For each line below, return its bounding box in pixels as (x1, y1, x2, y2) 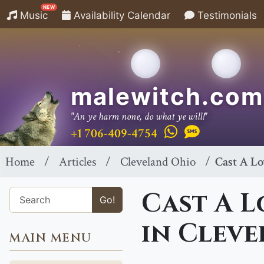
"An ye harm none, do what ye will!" (71, 109, 207, 123)
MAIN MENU (9, 230, 92, 246)
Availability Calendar (71, 9, 170, 21)
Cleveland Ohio (120, 154, 196, 170)
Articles (59, 154, 96, 170)
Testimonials (194, 9, 257, 21)
